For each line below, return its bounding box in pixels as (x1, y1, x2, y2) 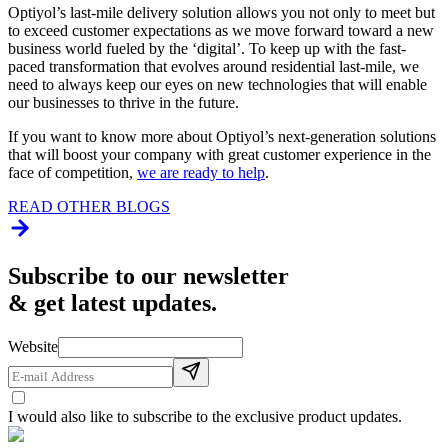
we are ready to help (137, 163, 265, 181)
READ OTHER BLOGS (8, 197, 170, 215)
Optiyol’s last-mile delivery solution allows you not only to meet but (8, 3, 435, 21)
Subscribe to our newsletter (8, 263, 289, 290)
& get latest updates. (8, 290, 217, 317)
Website (8, 338, 58, 356)
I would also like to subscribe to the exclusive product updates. (8, 408, 402, 426)
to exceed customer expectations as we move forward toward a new (8, 21, 434, 39)
